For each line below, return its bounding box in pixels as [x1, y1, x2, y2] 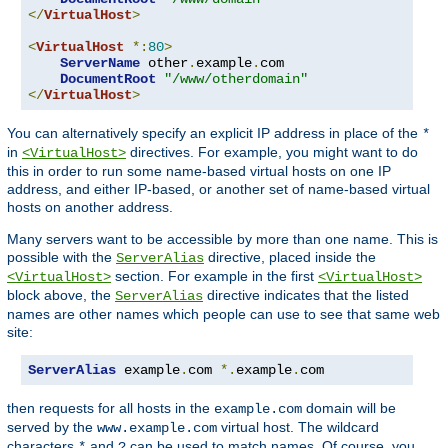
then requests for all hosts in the [7, 399, 214, 416]
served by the [7, 418, 97, 435]
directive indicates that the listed [203, 286, 409, 303]
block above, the [7, 286, 115, 303]
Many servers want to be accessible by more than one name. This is [7, 230, 438, 247]
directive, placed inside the [204, 248, 376, 265]
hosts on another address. [7, 198, 173, 215]
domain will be [302, 399, 396, 416]
